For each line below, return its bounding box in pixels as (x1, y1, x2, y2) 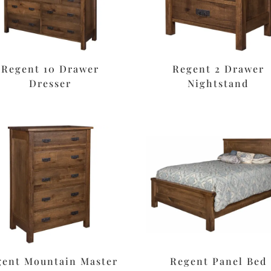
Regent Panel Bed (169, 255, 267, 268)
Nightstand (188, 77, 249, 90)
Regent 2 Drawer (172, 62, 264, 76)
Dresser (28, 77, 71, 90)
